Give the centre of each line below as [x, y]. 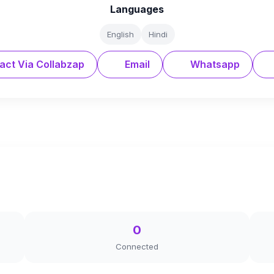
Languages [137, 9]
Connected [137, 246]
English [120, 34]
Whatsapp [213, 64]
